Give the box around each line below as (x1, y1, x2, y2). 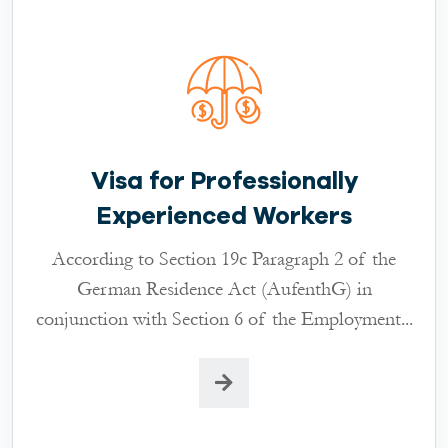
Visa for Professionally (90, 166, 358, 195)
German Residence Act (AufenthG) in (76, 275, 372, 302)
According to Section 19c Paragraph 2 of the (52, 245, 396, 272)
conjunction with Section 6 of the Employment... (35, 305, 413, 332)
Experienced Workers (96, 201, 352, 230)
